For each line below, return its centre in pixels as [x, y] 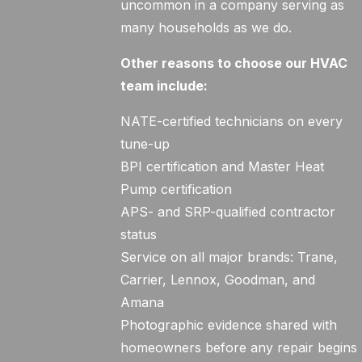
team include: [164, 86]
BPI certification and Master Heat [223, 166]
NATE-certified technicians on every [232, 121]
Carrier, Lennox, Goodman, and [218, 280]
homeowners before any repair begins [239, 347]
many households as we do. [206, 27]
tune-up [145, 144]
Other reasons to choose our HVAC [234, 63]
